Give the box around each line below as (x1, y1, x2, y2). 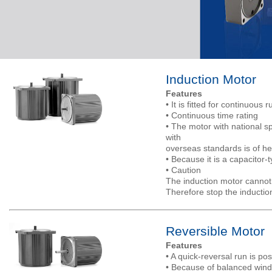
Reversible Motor (165, 224, 265, 238)
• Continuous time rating (165, 110, 258, 120)
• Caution (165, 165, 201, 175)
